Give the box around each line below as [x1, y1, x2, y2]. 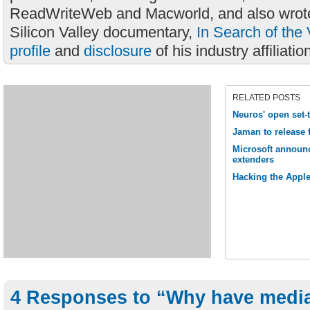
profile [10, 42, 51, 60]
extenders [232, 154, 274, 165]
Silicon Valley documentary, [10, 24, 197, 41]
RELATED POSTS [232, 93, 300, 102]
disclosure [84, 42, 152, 60]
